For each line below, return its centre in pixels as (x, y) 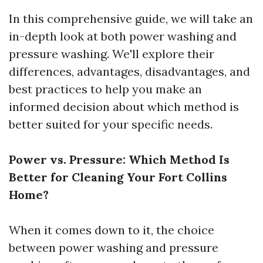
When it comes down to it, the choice (112, 230)
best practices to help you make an (105, 89)
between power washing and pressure (114, 247)
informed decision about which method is (124, 107)
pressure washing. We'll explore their (112, 54)
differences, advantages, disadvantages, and (129, 71)
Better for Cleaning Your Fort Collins (118, 177)
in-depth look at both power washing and (123, 36)
